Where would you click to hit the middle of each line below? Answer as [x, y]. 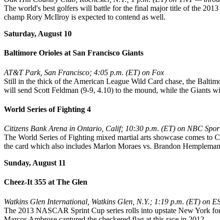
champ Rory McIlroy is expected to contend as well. [85, 17]
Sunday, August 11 [35, 163]
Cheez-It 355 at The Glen [46, 182]
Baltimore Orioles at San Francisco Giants [74, 53]
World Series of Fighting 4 [47, 109]
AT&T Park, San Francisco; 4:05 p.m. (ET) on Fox [84, 72]
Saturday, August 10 [38, 33]
